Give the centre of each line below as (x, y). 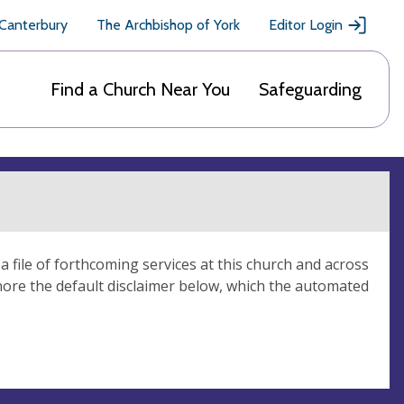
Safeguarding (310, 89)
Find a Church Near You (140, 89)
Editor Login (306, 25)
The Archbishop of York (168, 25)
